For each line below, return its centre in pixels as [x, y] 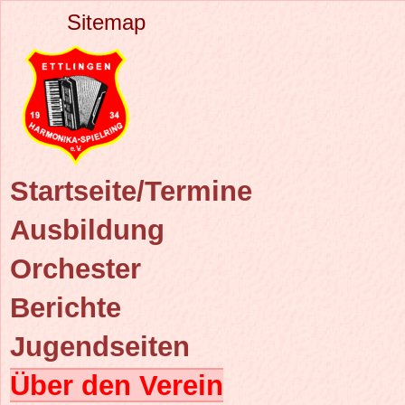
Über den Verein [117, 385]
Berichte [66, 307]
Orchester [75, 268]
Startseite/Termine [131, 191]
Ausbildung [87, 230]
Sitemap [106, 22]
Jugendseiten [100, 346]
